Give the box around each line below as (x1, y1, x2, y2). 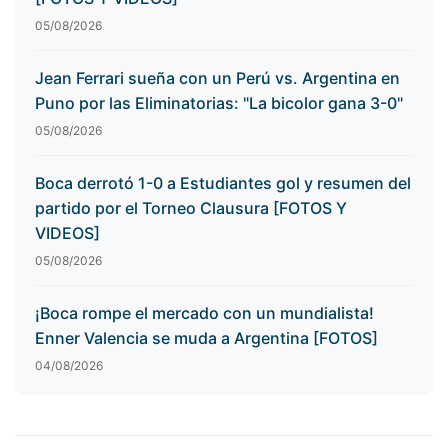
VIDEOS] (35, 223, 100, 244)
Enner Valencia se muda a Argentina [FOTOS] (35, 328, 378, 349)
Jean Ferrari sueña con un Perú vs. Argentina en (35, 68, 400, 89)
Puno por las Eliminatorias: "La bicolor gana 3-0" (35, 93, 403, 114)
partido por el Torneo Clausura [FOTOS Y (35, 198, 347, 219)
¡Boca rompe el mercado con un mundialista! (35, 303, 374, 324)
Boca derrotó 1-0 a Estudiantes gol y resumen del (35, 173, 411, 194)
